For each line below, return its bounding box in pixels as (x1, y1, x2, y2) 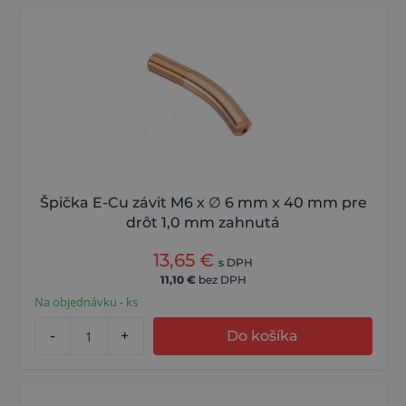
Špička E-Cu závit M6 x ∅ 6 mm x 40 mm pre (39, 194, 367, 212)
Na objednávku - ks (34, 294, 138, 311)
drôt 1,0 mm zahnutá (126, 214, 280, 232)
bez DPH (198, 273, 246, 287)
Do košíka (227, 327, 299, 345)
